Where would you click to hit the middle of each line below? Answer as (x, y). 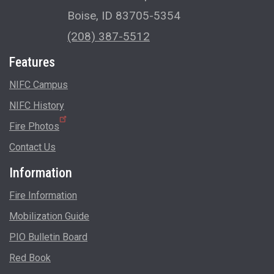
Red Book (30, 258)
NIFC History (37, 106)
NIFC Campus (39, 85)
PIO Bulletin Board (48, 237)
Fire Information (43, 195)
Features (32, 62)
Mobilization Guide (49, 216)
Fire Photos (34, 126)
